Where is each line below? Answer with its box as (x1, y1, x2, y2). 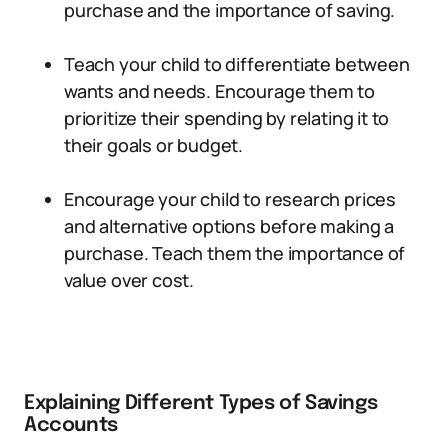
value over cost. (64, 268, 195, 292)
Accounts (24, 415, 118, 436)
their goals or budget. (64, 133, 244, 157)
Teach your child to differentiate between (64, 52, 410, 76)
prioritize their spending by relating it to (64, 106, 390, 130)
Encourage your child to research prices (64, 187, 396, 211)
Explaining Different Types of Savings (24, 393, 378, 414)
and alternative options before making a (64, 214, 394, 238)
